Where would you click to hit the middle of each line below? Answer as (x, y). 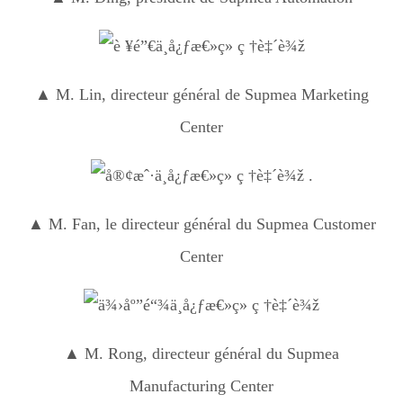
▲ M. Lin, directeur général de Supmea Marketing (201, 94)
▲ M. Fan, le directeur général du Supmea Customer (201, 224)
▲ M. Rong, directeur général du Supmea (201, 353)
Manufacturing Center (201, 385)
